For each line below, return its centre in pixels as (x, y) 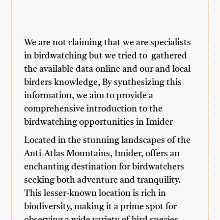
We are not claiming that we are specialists (108, 43)
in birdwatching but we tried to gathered (106, 56)
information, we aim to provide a (89, 96)
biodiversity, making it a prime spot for (101, 207)
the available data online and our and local (108, 69)
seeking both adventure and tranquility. (103, 180)
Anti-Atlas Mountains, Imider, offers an (102, 154)
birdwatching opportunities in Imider (99, 122)
